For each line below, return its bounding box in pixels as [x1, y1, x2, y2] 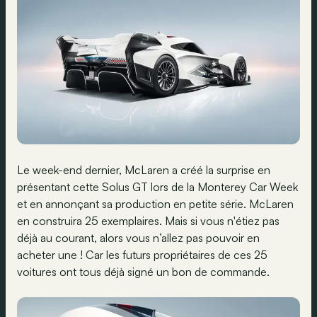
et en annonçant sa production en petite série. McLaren [17, 197, 294, 212]
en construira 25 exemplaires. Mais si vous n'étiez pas [17, 214, 279, 229]
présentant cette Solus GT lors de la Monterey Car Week [17, 180, 298, 195]
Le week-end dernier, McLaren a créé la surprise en [17, 163, 270, 178]
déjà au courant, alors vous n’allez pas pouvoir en [17, 231, 260, 246]
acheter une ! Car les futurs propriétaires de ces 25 [17, 248, 267, 263]
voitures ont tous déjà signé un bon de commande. [17, 265, 270, 279]
